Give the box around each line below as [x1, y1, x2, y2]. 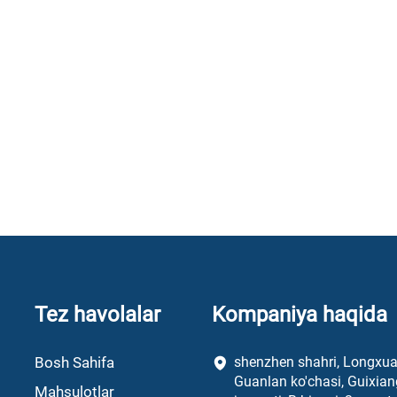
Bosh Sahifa [35, 354, 114, 371]
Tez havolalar [35, 302, 160, 327]
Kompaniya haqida [212, 302, 387, 327]
